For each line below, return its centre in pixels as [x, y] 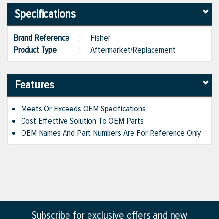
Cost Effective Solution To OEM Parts [82, 121]
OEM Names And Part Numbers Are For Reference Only [111, 133]
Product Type [40, 50]
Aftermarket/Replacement [133, 50]
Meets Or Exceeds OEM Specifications [83, 109]
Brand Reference [46, 38]
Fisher [100, 38]
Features [34, 85]
